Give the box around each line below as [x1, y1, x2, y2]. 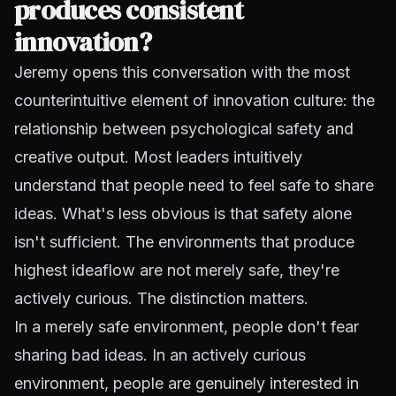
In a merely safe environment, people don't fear [14, 316, 359, 336]
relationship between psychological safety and [14, 118, 354, 138]
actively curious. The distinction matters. [14, 288, 308, 308]
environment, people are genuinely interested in [14, 373, 359, 392]
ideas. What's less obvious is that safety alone [14, 203, 352, 223]
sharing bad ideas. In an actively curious [14, 345, 306, 364]
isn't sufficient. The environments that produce [14, 232, 354, 251]
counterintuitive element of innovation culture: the [14, 90, 375, 110]
